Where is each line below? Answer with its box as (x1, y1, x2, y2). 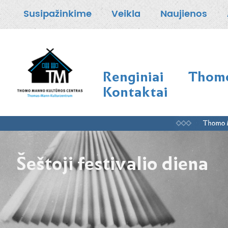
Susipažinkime (23, 6, 92, 21)
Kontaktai (102, 81, 168, 102)
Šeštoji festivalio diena (16, 149, 208, 178)
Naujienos (160, 6, 207, 21)
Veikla (111, 6, 140, 21)
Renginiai (102, 66, 164, 87)
